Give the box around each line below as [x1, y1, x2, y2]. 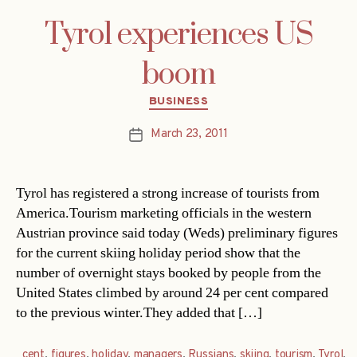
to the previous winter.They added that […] [16, 303, 262, 322]
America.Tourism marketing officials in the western [16, 203, 312, 222]
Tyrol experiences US [44, 16, 313, 55]
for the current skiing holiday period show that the [16, 243, 300, 262]
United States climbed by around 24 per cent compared [16, 283, 328, 302]
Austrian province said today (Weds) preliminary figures [16, 223, 338, 242]
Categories [178, 89, 247, 108]
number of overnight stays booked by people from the [16, 263, 321, 282]
